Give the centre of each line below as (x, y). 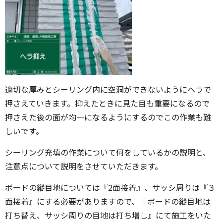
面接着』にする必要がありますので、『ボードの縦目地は (108, 201)
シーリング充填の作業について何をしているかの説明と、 (108, 152)
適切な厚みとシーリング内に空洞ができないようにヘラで (108, 89)
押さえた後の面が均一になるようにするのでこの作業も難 (108, 117)
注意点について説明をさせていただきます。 (84, 166)
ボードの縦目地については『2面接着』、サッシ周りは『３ (110, 188)
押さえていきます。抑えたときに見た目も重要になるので (107, 103)
